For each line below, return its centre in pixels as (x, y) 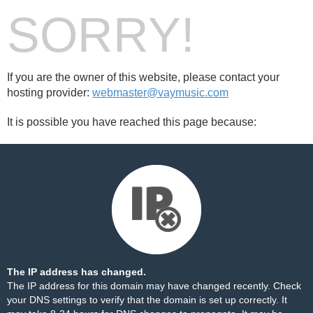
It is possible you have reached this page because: (132, 122)
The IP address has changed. (77, 272)
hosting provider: (50, 93)
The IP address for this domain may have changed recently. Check (154, 286)
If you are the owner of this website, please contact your (143, 77)
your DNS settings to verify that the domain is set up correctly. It (147, 300)
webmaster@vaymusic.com (160, 93)
